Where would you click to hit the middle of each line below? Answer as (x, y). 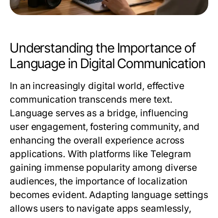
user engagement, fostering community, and (105, 127)
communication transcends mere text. (91, 100)
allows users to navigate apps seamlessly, (101, 209)
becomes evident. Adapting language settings (109, 195)
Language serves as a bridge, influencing (99, 113)
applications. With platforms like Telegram (101, 154)
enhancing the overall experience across (97, 140)
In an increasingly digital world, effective (97, 86)
